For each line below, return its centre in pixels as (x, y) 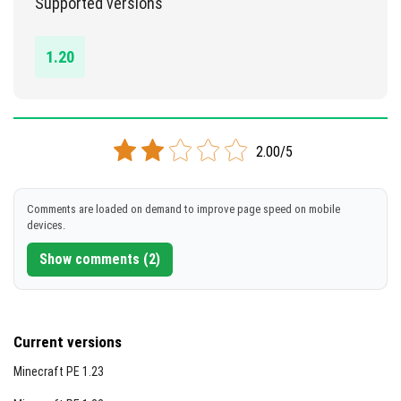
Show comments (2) (100, 259)
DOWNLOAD (215, 38)
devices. (46, 225)
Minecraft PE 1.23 (59, 371)
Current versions (68, 342)
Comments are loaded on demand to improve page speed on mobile (183, 209)
